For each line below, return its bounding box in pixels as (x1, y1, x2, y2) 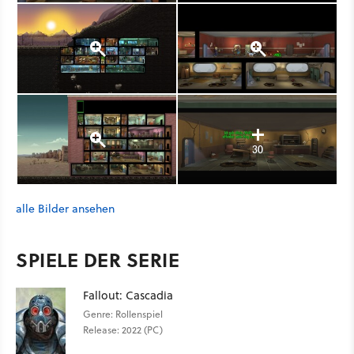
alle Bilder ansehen (16, 201, 115, 217)
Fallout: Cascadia (83, 287, 173, 303)
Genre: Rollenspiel (83, 307, 163, 321)
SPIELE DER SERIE (16, 246, 179, 273)
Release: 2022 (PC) (83, 323, 163, 337)
